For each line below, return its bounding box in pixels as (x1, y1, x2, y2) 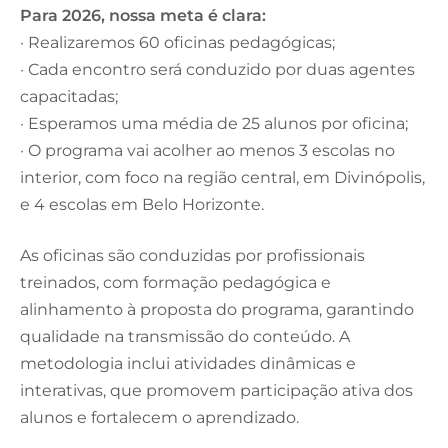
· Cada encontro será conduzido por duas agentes (20, 59, 415, 79)
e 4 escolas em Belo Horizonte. (20, 194, 264, 214)
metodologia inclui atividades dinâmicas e (20, 354, 356, 374)
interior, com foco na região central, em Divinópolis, (20, 167, 425, 187)
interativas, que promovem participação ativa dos (20, 381, 413, 401)
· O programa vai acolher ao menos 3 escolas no (20, 140, 395, 160)
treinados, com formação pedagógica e (20, 273, 331, 293)
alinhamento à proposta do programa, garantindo (20, 300, 414, 320)
